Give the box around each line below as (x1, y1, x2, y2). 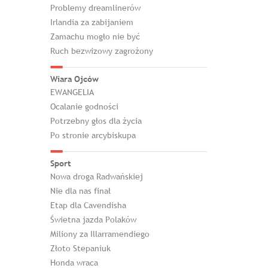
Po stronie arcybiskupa (50, 130, 136, 141)
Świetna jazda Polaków (50, 214, 136, 225)
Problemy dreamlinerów (50, 2, 141, 13)
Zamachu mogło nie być (50, 31, 140, 42)
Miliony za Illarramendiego (50, 229, 150, 239)
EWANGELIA (50, 87, 94, 98)
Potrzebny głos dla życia (50, 115, 142, 126)
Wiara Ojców (50, 74, 99, 84)
